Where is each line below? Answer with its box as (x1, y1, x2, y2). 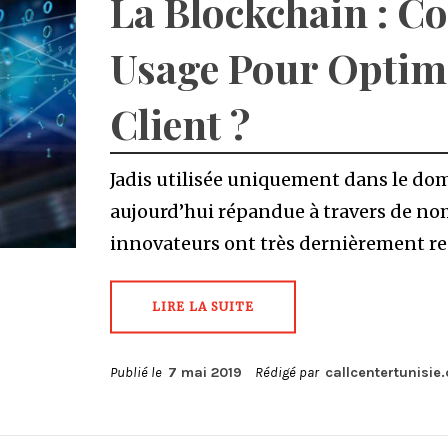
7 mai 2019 (167, 364, 242, 381)
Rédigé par (251, 364, 325, 381)
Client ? (109, 97, 250, 150)
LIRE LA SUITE (151, 299, 254, 314)
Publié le (109, 364, 168, 381)
